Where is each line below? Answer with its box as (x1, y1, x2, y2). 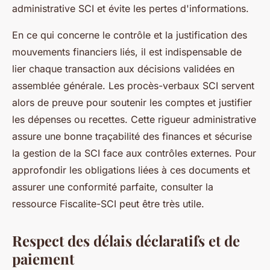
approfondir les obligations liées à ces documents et (12, 164, 250, 176)
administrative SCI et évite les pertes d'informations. (12, 2, 249, 14)
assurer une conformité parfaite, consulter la (12, 181, 213, 193)
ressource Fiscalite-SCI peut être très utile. (12, 198, 204, 210)
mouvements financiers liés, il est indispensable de (12, 46, 242, 58)
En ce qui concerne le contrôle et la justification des (12, 29, 247, 41)
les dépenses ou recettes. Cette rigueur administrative (12, 113, 256, 125)
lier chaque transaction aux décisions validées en (12, 63, 234, 75)
